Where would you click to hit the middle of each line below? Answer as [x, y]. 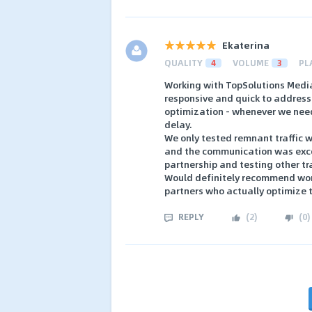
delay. [178, 125]
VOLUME [251, 62]
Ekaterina [246, 45]
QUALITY [184, 62]
